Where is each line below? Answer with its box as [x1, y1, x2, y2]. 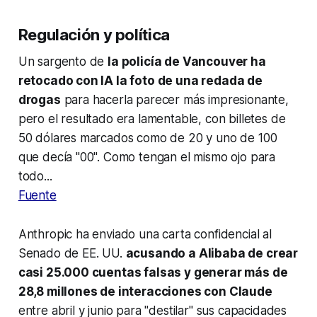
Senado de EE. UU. [18, 246, 126, 261]
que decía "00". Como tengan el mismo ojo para [18, 150, 276, 165]
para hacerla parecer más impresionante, [60, 93, 289, 108]
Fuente [18, 188, 57, 203]
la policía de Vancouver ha [108, 54, 266, 69]
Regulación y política [18, 25, 170, 45]
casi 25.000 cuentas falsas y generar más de [18, 265, 288, 280]
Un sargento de [18, 54, 108, 69]
